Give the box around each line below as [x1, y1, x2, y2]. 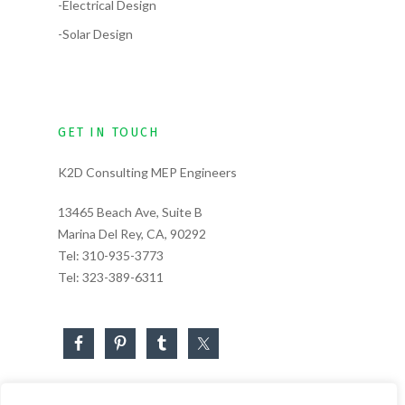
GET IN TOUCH [58, 125, 159, 141]
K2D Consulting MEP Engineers [58, 165, 237, 181]
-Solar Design [58, 26, 133, 42]
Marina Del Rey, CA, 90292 [58, 226, 206, 242]
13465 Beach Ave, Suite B [58, 204, 202, 221]
